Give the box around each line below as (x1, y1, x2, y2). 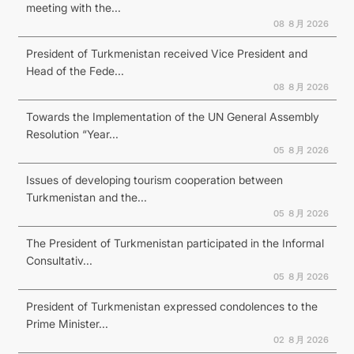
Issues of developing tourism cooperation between (25, 172, 283, 186)
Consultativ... (25, 253, 92, 267)
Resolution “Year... (25, 126, 119, 141)
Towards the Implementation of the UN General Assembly (25, 109, 319, 123)
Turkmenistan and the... (25, 190, 147, 204)
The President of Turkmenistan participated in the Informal (25, 235, 324, 250)
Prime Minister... (25, 316, 108, 330)
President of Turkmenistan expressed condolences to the (25, 299, 318, 313)
